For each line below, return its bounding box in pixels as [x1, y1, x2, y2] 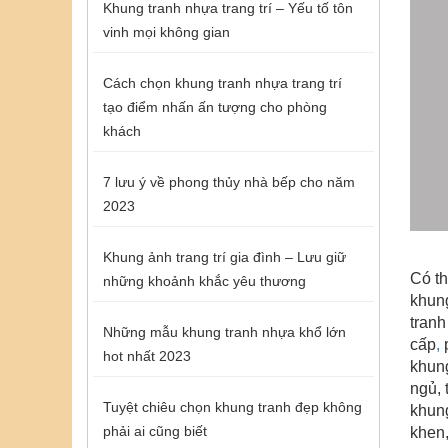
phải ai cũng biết [103, 422, 207, 439]
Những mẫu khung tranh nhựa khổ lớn [103, 323, 346, 340]
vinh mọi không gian [103, 23, 230, 40]
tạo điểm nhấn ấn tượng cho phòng [103, 98, 327, 115]
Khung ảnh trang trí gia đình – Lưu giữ [103, 248, 346, 265]
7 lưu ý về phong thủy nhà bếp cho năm [103, 173, 355, 190]
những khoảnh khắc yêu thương [103, 272, 306, 289]
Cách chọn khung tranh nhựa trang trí [103, 74, 342, 91]
